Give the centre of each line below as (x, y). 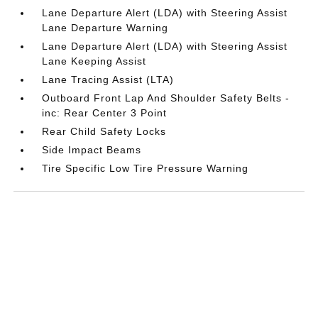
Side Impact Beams (92, 149)
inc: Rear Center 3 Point (105, 113)
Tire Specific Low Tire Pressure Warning (146, 168)
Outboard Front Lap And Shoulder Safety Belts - (166, 98)
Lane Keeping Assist (94, 61)
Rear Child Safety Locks (104, 131)
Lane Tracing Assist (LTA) (108, 79)
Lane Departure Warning (105, 27)
